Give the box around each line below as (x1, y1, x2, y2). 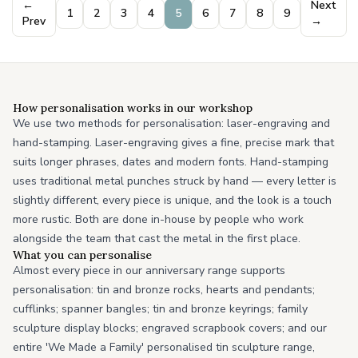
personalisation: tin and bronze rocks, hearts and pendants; (13, 282, 315, 297)
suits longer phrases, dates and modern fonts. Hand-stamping (13, 154, 328, 169)
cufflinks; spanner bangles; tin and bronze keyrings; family (13, 301, 308, 316)
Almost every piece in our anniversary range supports (13, 263, 285, 278)
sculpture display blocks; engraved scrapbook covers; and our (13, 320, 327, 336)
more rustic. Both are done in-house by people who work (13, 212, 304, 227)
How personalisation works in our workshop (13, 101, 253, 115)
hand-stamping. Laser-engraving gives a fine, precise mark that (13, 135, 334, 150)
